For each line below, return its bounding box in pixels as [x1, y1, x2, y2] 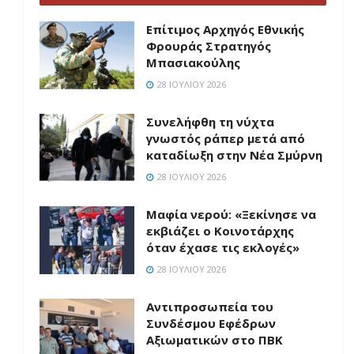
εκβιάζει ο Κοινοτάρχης [146, 223, 294, 239]
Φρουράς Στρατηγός [146, 38, 271, 54]
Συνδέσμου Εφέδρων [146, 315, 276, 331]
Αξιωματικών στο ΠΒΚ [146, 332, 283, 348]
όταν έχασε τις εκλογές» [146, 239, 299, 255]
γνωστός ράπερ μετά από [146, 130, 305, 146]
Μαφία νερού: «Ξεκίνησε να [146, 206, 316, 222]
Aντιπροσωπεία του [146, 299, 273, 314]
